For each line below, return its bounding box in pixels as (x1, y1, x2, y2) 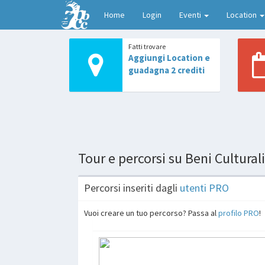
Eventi (179, 9, 203, 20)
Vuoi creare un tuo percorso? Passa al (84, 207, 218, 218)
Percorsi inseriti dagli (84, 180, 180, 195)
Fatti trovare (128, 42, 166, 51)
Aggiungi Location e (128, 52, 210, 63)
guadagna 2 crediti (128, 64, 205, 76)
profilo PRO (218, 207, 259, 218)
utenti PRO (180, 180, 229, 195)
